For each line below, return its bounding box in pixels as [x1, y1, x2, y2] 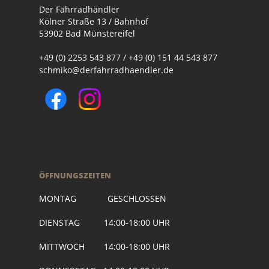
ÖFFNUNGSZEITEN [39, 170, 111, 181]
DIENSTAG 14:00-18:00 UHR [39, 217, 170, 228]
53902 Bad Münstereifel [39, 28, 135, 39]
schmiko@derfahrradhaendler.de [39, 64, 174, 76]
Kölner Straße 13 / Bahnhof [39, 16, 148, 27]
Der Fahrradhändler [39, 4, 119, 15]
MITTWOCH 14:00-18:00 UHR [39, 241, 170, 252]
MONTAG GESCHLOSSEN [39, 193, 166, 204]
